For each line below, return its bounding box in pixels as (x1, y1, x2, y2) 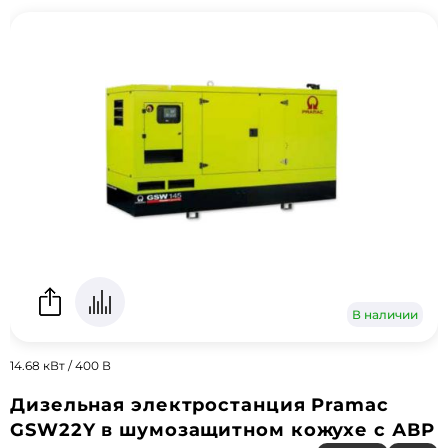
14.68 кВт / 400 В (10, 358, 111, 373)
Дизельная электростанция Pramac (10, 394, 389, 416)
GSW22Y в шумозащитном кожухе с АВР (10, 419, 435, 441)
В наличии (352, 307, 418, 322)
